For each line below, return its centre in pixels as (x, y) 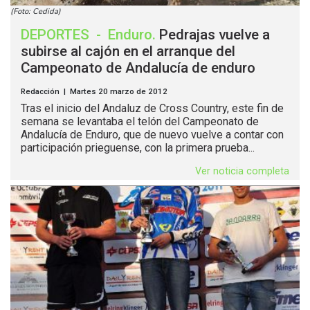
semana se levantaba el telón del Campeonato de (140, 122)
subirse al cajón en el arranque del (128, 52)
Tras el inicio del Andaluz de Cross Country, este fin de (152, 109)
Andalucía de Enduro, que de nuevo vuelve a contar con (152, 135)
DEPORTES (57, 35)
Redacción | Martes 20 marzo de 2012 (94, 92)
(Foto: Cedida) (36, 12)
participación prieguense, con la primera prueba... (138, 148)
